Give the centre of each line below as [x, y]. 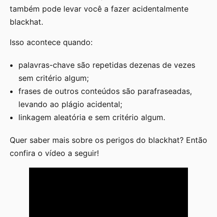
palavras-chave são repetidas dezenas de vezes [107, 65]
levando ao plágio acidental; [70, 104]
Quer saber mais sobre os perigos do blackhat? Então [108, 140]
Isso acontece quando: [51, 42]
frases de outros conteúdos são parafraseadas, [105, 91]
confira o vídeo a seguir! [54, 153]
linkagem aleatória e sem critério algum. [92, 117]
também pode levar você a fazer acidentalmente [99, 9]
